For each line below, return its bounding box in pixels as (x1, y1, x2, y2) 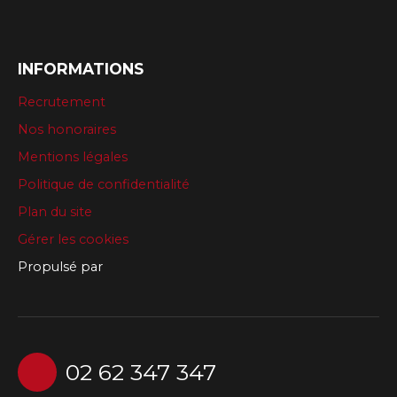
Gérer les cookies (18, 230, 128, 247)
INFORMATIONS (18, 58, 144, 78)
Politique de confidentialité (18, 175, 190, 192)
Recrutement (18, 93, 105, 110)
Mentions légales (18, 148, 128, 165)
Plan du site (18, 203, 92, 220)
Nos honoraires (18, 121, 116, 137)
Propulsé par (18, 258, 103, 275)
